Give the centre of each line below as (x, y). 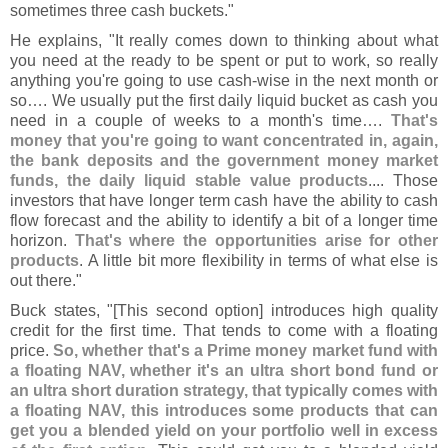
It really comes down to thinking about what (276, 40)
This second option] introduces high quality (278, 310)
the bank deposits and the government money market (224, 160)
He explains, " (62, 40)
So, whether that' (117, 350)
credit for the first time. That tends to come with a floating (224, 330)
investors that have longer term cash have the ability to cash (224, 200)
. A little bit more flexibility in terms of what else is (258, 260)
